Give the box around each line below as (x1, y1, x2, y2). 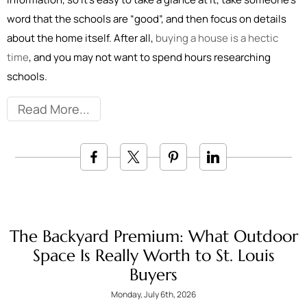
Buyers (130, 265, 177, 285)
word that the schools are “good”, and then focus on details (7, 12, 286, 26)
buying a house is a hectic (156, 31, 278, 45)
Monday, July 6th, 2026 (111, 288, 196, 300)
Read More (18, 101, 79, 117)
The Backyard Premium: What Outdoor (9, 226, 298, 247)
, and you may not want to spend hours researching (29, 50, 271, 64)
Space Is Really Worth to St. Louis (32, 245, 275, 266)
